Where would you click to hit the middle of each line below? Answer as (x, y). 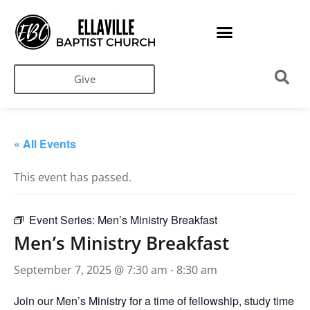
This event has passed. (73, 177)
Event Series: (63, 220)
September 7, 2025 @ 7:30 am (91, 270)
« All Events (45, 144)
